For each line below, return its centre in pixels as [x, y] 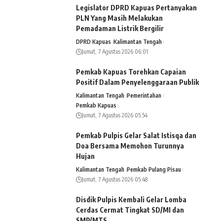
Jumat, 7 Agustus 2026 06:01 [115, 51]
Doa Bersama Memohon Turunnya [130, 146]
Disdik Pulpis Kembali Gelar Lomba [131, 199]
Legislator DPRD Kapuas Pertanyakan [136, 7]
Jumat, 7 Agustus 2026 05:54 [115, 115]
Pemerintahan [144, 95]
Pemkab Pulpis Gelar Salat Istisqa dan [136, 135]
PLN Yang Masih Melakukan [119, 18]
